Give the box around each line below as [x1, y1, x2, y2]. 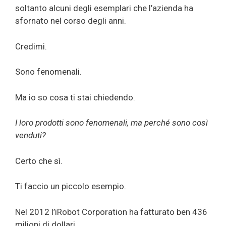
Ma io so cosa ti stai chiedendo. [15, 92, 135, 102]
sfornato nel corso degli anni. [15, 16, 126, 26]
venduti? [15, 130, 46, 141]
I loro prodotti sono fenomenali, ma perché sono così [15, 118, 208, 128]
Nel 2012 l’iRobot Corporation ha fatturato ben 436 [15, 206, 207, 217]
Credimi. [15, 41, 47, 51]
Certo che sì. [15, 155, 63, 166]
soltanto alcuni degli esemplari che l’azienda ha [15, 3, 193, 14]
